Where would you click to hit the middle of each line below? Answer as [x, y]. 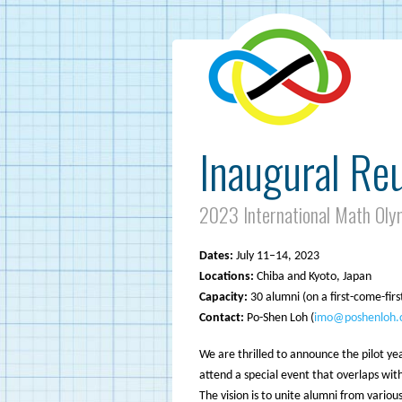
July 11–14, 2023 [276, 257]
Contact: [222, 319]
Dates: [216, 257]
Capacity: [223, 298]
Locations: [227, 277]
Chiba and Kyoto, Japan [313, 277]
